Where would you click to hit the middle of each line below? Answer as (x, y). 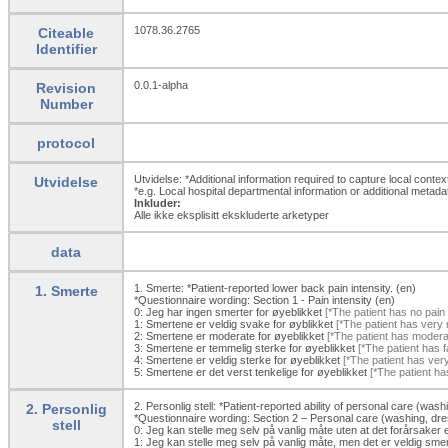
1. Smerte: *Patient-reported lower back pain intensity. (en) (275, 287)
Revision (66, 87)
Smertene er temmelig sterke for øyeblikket (250, 347)
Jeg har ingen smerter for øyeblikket (234, 311)
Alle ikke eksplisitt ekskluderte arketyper (231, 214)
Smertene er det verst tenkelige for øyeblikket (256, 371)
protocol (66, 142)
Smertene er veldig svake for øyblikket (239, 323)
